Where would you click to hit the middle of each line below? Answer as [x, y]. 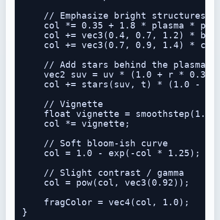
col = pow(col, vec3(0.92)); [106, 183]
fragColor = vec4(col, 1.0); [106, 202]
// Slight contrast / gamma [103, 173]
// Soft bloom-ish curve [95, 143]
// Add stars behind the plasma [114, 65]
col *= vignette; [76, 124]
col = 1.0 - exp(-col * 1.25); [111, 153]
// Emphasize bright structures [114, 16]
